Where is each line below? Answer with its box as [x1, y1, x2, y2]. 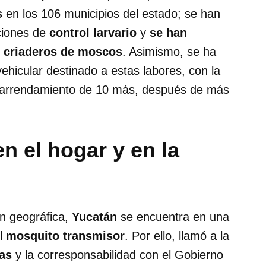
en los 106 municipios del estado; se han [2, 7, 220, 20]
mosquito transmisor [6, 229, 125, 242]
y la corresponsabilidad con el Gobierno [12, 248, 223, 261]
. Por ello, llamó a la [125, 229, 229, 242]
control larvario [49, 26, 137, 39]
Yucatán [72, 210, 117, 223]
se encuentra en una [117, 210, 229, 223]
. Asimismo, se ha [122, 45, 216, 58]
